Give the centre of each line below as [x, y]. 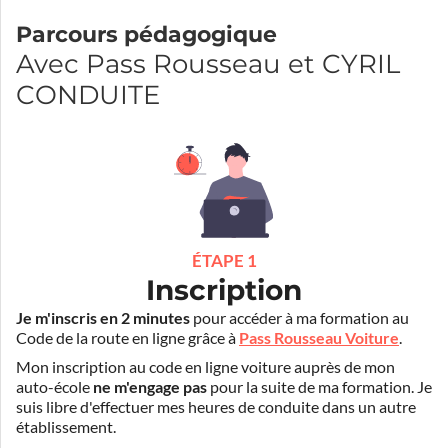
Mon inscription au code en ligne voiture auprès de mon [205, 367]
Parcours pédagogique [146, 34]
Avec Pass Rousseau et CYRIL [208, 63]
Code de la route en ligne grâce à [127, 337]
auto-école [54, 387]
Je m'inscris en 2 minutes [103, 317]
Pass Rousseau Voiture [319, 337]
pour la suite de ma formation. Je [319, 387]
